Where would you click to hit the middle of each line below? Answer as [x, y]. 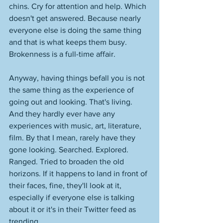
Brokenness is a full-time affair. [63, 54]
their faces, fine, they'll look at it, [66, 185]
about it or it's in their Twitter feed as [73, 209]
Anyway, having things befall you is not [78, 78]
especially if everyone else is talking [73, 197]
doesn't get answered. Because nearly [76, 18]
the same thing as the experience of [72, 90]
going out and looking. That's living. [72, 102]
